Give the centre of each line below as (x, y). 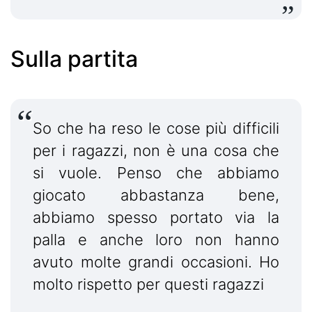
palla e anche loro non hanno (156, 239)
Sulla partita (74, 58)
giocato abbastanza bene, (156, 195)
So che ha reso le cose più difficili (156, 128)
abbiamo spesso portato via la (156, 217)
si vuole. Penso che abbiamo (156, 172)
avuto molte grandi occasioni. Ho (156, 262)
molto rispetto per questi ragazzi (148, 284)
